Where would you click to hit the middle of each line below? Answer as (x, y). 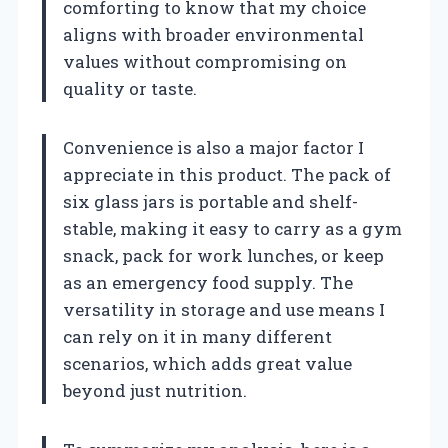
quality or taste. (130, 89)
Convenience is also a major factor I (213, 148)
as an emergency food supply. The (208, 283)
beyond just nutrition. (155, 391)
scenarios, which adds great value (207, 364)
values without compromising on (205, 62)
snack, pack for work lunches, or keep (223, 256)
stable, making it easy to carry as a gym (232, 229)
